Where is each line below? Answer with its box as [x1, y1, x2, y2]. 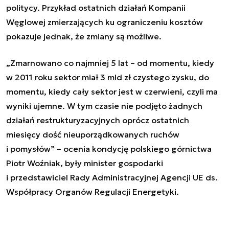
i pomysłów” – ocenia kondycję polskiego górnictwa [6, 143, 212, 154]
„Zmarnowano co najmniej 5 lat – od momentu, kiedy [6, 57, 214, 68]
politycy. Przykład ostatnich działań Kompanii [6, 2, 186, 13]
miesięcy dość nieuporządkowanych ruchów [6, 129, 179, 140]
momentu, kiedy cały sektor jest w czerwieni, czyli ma [6, 86, 218, 97]
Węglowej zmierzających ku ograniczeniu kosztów [6, 16, 203, 27]
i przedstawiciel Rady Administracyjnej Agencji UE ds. [6, 172, 218, 182]
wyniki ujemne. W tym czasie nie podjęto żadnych [6, 100, 202, 111]
